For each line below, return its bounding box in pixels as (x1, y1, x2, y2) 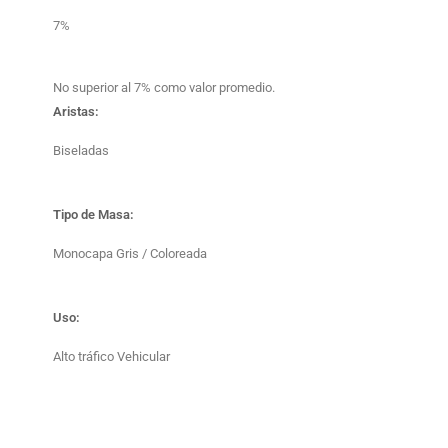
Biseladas (53, 143, 109, 158)
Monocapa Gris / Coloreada (53, 246, 207, 261)
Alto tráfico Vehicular (53, 349, 170, 364)
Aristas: (53, 104, 99, 119)
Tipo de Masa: (53, 207, 134, 222)
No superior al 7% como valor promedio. (53, 80, 275, 95)
